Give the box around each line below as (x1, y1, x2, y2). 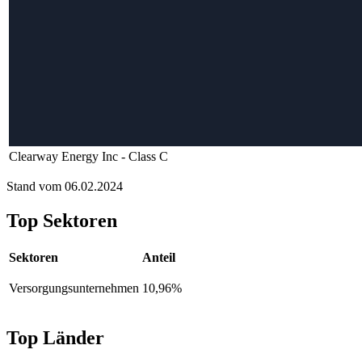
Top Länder (6, 326, 104, 348)
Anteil (142, 250, 175, 265)
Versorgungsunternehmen (9, 281, 139, 296)
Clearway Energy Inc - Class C (9, 149, 168, 164)
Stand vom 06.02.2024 (6, 179, 123, 194)
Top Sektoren (6, 210, 117, 232)
